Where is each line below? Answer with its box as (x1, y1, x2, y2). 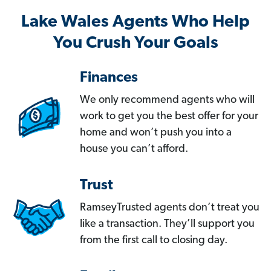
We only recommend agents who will (80, 94, 255, 106)
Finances (80, 71, 138, 86)
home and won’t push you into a (80, 127, 232, 139)
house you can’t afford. (80, 143, 188, 155)
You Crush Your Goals (53, 35, 218, 53)
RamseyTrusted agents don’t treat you (80, 202, 260, 214)
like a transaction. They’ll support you (80, 218, 255, 230)
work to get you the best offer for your (80, 111, 258, 123)
